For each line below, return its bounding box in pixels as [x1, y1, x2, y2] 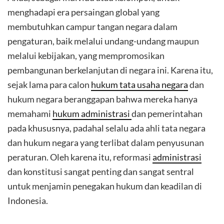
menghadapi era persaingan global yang [7, 6, 159, 17]
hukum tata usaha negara [91, 79, 188, 90]
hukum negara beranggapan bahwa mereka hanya [7, 93, 197, 104]
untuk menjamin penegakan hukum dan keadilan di [7, 180, 202, 191]
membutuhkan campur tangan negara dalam [7, 21, 177, 32]
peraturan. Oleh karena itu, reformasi [7, 151, 152, 162]
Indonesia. [7, 195, 51, 206]
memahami [7, 108, 52, 119]
